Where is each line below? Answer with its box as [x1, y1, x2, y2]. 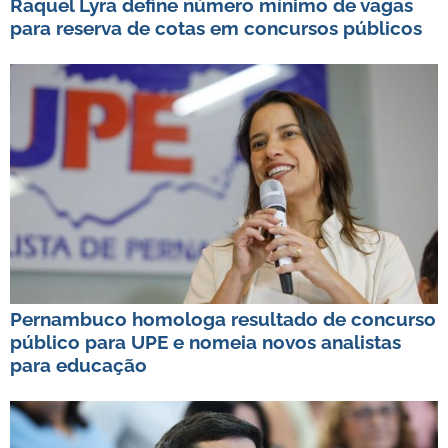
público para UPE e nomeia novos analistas [10, 330, 401, 353]
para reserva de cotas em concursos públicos [10, 16, 422, 39]
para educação [10, 353, 147, 376]
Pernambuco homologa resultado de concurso [10, 307, 436, 330]
